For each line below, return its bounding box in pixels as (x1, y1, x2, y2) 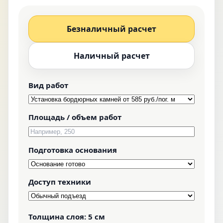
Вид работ (28, 80, 68, 90)
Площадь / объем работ (28, 112, 121, 122)
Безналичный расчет (67, 23, 156, 34)
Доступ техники (28, 177, 91, 187)
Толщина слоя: (28, 212, 88, 222)
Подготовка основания (28, 145, 117, 155)
